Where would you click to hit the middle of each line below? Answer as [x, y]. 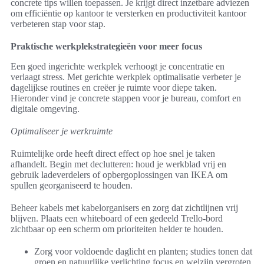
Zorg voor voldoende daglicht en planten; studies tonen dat [143, 252]
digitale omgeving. [45, 109]
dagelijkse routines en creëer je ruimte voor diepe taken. [114, 88]
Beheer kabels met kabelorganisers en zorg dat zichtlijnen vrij [124, 208]
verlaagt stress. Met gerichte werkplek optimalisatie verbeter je [126, 77]
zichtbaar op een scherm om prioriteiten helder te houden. [117, 229]
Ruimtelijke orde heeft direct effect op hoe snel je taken [113, 154]
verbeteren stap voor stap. [58, 24]
